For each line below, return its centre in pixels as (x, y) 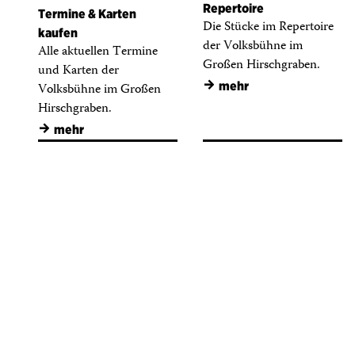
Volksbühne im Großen (99, 90)
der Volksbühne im (252, 46)
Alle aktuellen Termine (98, 52)
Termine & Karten (87, 14)
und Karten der (78, 71)
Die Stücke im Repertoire (268, 27)
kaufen (58, 33)
